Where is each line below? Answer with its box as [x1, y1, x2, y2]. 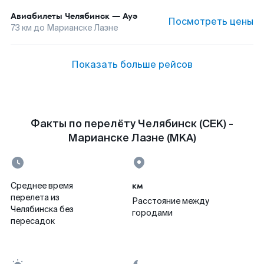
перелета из [11, 192, 60, 203]
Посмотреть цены [168, 15, 253, 28]
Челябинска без [11, 204, 74, 214]
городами [132, 207, 173, 218]
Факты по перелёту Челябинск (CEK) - [31, 117, 233, 131]
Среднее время [11, 180, 73, 191]
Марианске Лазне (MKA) [68, 131, 196, 145]
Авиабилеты [11, 10, 62, 22]
